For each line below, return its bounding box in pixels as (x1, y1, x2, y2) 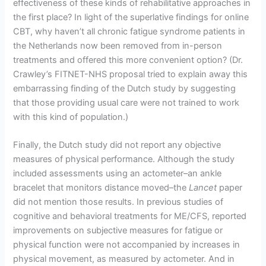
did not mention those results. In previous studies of (13, 197, 224, 208)
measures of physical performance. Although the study (13, 154, 235, 165)
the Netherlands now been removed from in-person (13, 40, 223, 51)
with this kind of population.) (13, 111, 129, 122)
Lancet (189, 182, 217, 194)
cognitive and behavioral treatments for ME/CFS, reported (13, 211, 247, 222)
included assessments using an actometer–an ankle (13, 168, 222, 179)
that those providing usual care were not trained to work (13, 97, 240, 108)
